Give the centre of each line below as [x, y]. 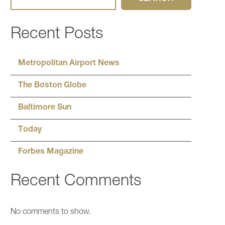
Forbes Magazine [51, 152]
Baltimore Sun [45, 108]
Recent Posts [57, 35]
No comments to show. [51, 213]
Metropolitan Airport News [69, 64]
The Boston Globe [52, 86]
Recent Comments [76, 182]
